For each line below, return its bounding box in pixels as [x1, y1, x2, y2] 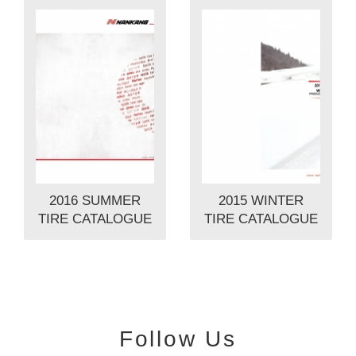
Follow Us [118, 326, 238, 351]
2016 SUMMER [49, 192, 141, 208]
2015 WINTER [219, 192, 304, 208]
